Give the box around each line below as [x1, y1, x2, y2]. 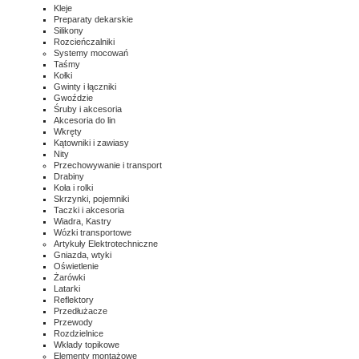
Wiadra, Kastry [54, 216, 111, 226]
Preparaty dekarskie [54, 14, 133, 24]
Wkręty [54, 127, 82, 136]
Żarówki [54, 272, 85, 282]
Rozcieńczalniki [54, 37, 115, 46]
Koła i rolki [54, 183, 93, 192]
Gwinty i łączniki [54, 82, 116, 91]
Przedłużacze [54, 306, 107, 316]
